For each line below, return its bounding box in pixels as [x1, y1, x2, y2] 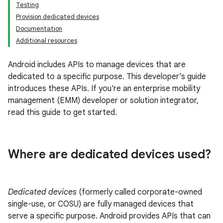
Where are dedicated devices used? [8, 147, 211, 162]
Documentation [16, 24, 62, 33]
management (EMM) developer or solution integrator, [8, 96, 199, 106]
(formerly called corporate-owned [77, 187, 202, 197]
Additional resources [16, 36, 77, 45]
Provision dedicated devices [16, 12, 99, 21]
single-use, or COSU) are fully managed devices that [8, 199, 194, 209]
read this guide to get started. [8, 108, 117, 117]
